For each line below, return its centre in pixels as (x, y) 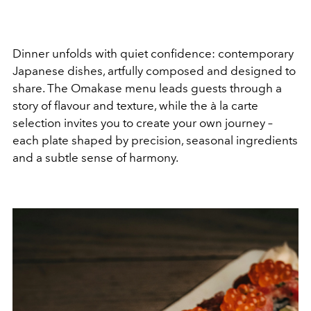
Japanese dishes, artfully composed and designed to (154, 71)
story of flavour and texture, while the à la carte (135, 106)
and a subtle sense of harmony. (95, 158)
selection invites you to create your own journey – (143, 123)
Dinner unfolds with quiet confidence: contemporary (153, 54)
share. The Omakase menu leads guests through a (147, 89)
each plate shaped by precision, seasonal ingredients (155, 141)
